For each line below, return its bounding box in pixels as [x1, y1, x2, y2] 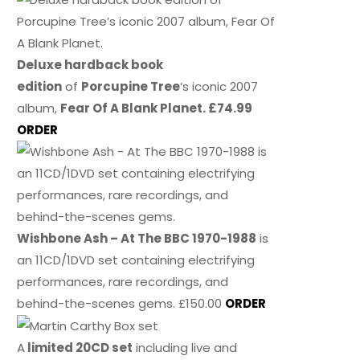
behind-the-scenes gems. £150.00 [17, 294, 226, 312]
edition [17, 77, 63, 95]
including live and [133, 339, 238, 357]
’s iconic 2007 [180, 77, 259, 95]
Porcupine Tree [81, 77, 181, 95]
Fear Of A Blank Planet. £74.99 [60, 99, 253, 117]
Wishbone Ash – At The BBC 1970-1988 [17, 229, 257, 247]
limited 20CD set [25, 339, 133, 357]
